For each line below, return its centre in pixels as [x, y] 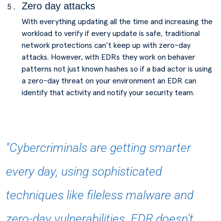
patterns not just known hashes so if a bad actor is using [117, 69]
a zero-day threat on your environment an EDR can [109, 81]
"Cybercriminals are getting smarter [98, 148]
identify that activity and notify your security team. [108, 93]
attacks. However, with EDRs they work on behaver [109, 57]
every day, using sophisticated [84, 171]
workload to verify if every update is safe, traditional [111, 34]
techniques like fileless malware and [100, 195]
